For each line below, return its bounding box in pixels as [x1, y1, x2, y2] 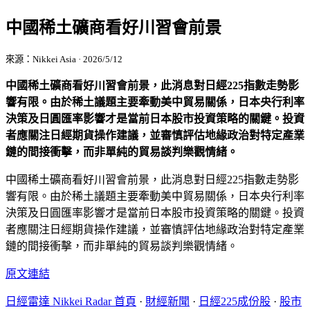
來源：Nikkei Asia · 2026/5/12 [6, 53, 122, 64]
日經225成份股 [199, 295, 271, 307]
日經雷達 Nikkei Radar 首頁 [6, 295, 136, 307]
